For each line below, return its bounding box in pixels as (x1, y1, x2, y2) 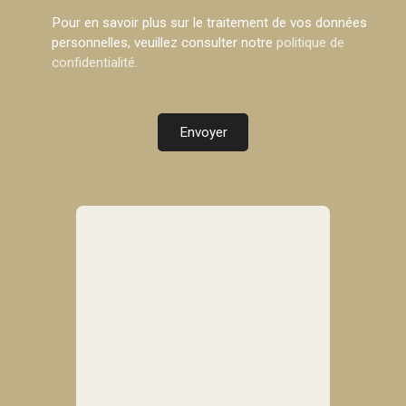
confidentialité (52, 53, 135, 71)
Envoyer (179, 123, 227, 140)
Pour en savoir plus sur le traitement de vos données (52, 14, 367, 31)
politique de (276, 34, 344, 51)
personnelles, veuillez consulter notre (52, 34, 276, 51)
